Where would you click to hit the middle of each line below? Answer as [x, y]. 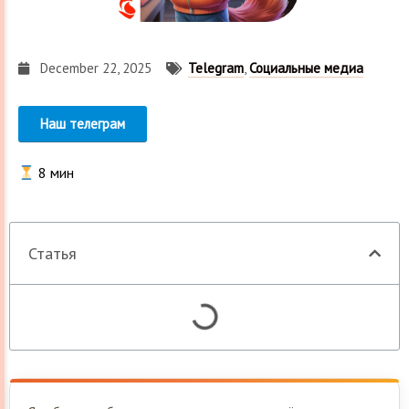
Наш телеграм [83, 124]
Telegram [216, 68]
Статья [52, 253]
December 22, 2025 [96, 68]
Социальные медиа [306, 68]
